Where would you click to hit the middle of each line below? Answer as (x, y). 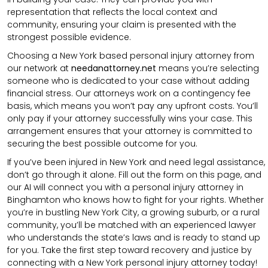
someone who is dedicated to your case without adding (128, 80)
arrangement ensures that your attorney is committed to (130, 131)
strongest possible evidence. (69, 37)
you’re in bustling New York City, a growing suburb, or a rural (133, 212)
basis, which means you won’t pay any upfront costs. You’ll (133, 106)
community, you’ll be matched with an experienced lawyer (132, 225)
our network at (39, 68)
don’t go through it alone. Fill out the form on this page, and (134, 174)
